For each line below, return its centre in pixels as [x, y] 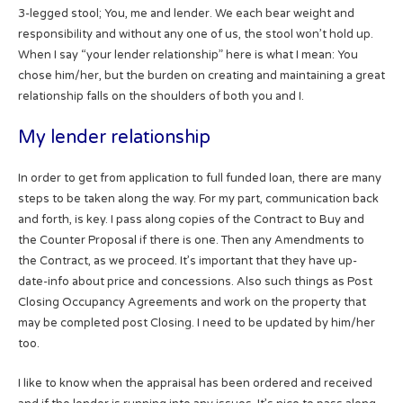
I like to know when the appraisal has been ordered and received [195, 383]
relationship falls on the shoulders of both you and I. [161, 96]
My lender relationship [114, 138]
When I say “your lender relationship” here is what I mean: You [188, 55]
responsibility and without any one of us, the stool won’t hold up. [195, 34]
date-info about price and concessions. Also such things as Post [195, 282]
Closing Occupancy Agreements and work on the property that [192, 303]
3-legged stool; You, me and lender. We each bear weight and [186, 13]
